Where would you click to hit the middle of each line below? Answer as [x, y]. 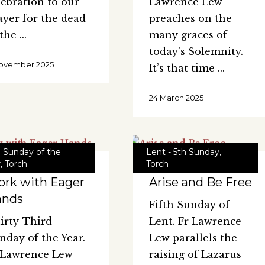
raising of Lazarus [195, 254]
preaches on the [190, 19]
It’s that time [183, 68]
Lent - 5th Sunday [182, 152]
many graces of [188, 35]
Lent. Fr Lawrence [195, 221]
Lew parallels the [193, 237]
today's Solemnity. [196, 52]
